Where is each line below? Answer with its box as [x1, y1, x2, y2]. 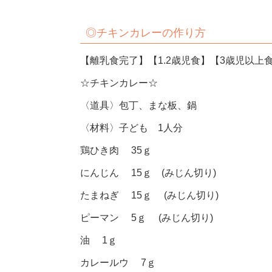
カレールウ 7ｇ [80, 257, 156, 268]
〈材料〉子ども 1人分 [80, 122, 183, 133]
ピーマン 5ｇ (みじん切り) [80, 212, 213, 223]
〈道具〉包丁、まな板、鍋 [80, 100, 197, 110]
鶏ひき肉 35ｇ [80, 144, 152, 155]
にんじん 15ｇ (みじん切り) [80, 167, 216, 178]
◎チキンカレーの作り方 [86, 27, 206, 39]
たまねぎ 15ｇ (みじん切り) [80, 189, 219, 200]
